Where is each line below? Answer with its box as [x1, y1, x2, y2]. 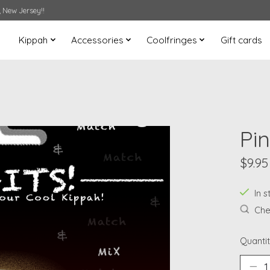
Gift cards [220, 34, 262, 46]
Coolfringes [146, 34, 198, 46]
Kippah [19, 34, 48, 46]
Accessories [71, 34, 124, 46]
